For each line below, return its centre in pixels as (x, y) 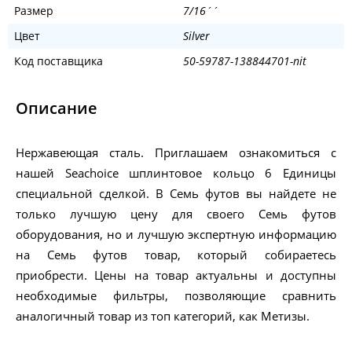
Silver (196, 36)
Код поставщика (59, 61)
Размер (34, 11)
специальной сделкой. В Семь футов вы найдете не (176, 194)
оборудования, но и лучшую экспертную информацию (176, 235)
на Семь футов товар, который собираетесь (176, 255)
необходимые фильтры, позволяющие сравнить (176, 296)
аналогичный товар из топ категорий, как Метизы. (163, 316)
